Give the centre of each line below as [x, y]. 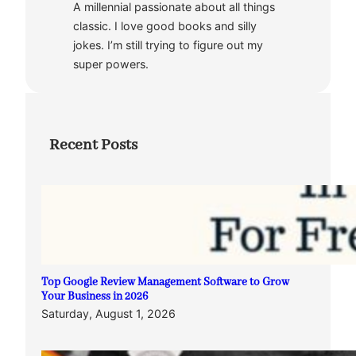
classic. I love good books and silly [165, 26]
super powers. [111, 64]
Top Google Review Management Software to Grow [165, 283]
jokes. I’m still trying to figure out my [168, 45]
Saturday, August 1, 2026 [108, 314]
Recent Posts [93, 145]
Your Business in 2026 [95, 297]
